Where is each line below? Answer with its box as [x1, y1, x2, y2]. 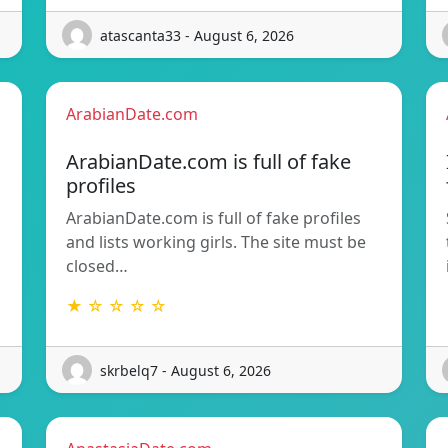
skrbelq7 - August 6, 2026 [100, 360, 271, 380]
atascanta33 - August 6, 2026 [100, 25, 294, 45]
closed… [66, 255, 128, 278]
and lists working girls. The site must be [66, 231, 366, 254]
